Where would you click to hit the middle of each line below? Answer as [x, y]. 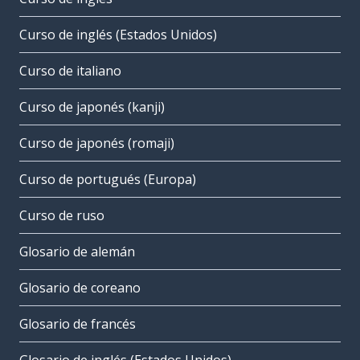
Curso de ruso [62, 216]
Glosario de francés [78, 324]
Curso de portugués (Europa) [108, 180]
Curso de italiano [70, 71]
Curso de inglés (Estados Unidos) [118, 35]
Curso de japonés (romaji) [97, 143]
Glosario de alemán [77, 252]
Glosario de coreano [80, 288]
